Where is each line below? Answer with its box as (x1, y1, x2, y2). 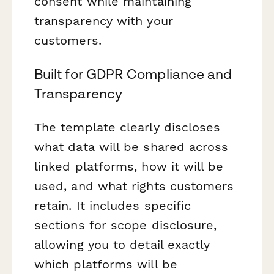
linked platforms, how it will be (34, 158, 224, 174)
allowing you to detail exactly (34, 237, 210, 252)
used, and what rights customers (34, 178, 234, 193)
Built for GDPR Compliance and (34, 65, 232, 82)
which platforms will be (34, 256, 177, 272)
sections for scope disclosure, (34, 217, 217, 232)
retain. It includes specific (34, 198, 191, 213)
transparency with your (34, 13, 173, 28)
